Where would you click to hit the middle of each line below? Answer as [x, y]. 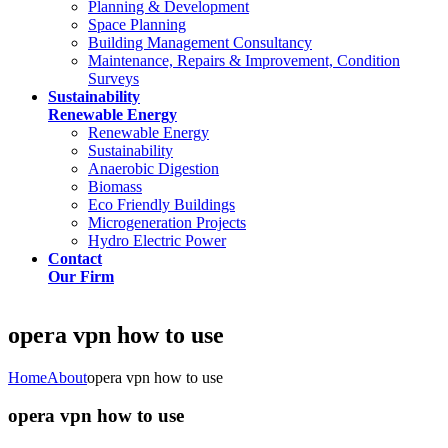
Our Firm [81, 276]
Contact [75, 258]
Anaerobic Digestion [153, 168]
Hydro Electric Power [157, 240]
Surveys [113, 78]
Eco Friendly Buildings [161, 204]
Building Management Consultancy [200, 42]
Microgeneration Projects [167, 222]
